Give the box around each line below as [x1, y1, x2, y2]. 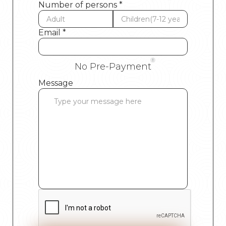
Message [38, 78, 73, 88]
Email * [38, 28, 66, 38]
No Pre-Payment [75, 61, 151, 73]
